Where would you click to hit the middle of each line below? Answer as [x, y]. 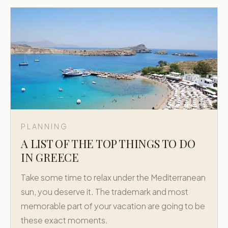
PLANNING [45, 126]
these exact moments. [64, 220]
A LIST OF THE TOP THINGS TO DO [108, 144]
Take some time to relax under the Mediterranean [113, 177]
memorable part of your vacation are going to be [113, 206]
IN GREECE [50, 157]
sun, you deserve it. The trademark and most [105, 192]
